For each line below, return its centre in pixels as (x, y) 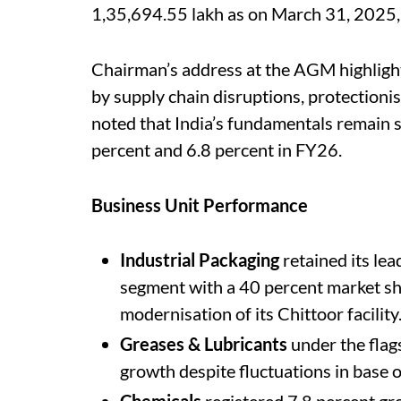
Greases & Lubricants (204, 343)
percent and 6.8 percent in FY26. (217, 149)
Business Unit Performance (200, 205)
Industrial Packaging (200, 259)
